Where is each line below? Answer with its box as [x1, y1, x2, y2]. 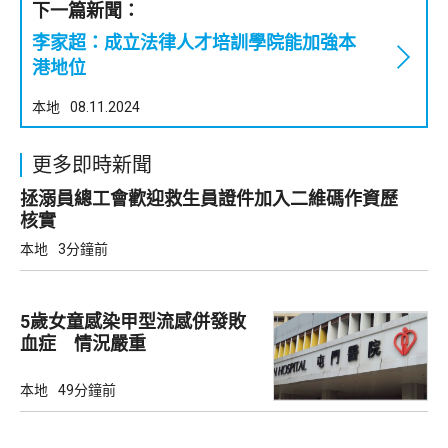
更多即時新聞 [32, 153, 152, 178]
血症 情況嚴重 [20, 333, 146, 355]
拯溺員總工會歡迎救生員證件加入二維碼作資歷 [20, 188, 398, 210]
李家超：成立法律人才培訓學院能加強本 [32, 32, 356, 54]
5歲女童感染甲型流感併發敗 [20, 311, 246, 333]
